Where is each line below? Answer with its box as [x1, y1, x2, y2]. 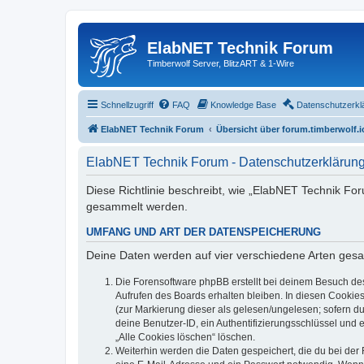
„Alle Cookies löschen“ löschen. [115, 331, 255, 343]
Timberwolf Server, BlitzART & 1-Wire [147, 58, 294, 68]
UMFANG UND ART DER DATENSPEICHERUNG [86, 226, 321, 238]
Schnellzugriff [101, 99, 154, 110]
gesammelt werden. [86, 199, 188, 213]
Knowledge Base [210, 99, 276, 110]
